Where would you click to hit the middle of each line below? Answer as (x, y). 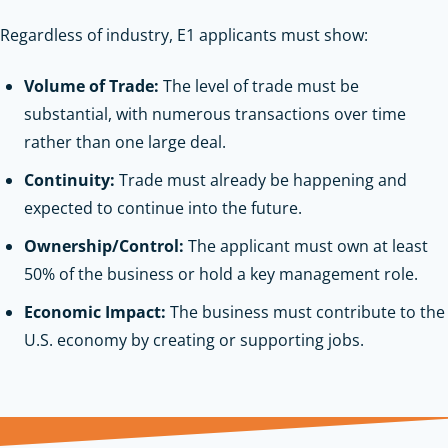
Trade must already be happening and (261, 179)
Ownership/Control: (104, 245)
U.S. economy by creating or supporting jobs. (194, 339)
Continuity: (69, 179)
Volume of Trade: (91, 85)
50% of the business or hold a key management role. (221, 273)
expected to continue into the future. (163, 207)
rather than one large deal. (125, 141)
